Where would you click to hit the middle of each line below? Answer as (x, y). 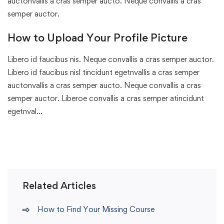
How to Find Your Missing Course (96, 209)
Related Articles (59, 185)
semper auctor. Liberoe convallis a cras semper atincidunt (106, 98)
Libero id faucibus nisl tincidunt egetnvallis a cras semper (103, 72)
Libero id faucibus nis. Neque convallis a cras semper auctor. (111, 59)
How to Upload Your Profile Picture (97, 37)
